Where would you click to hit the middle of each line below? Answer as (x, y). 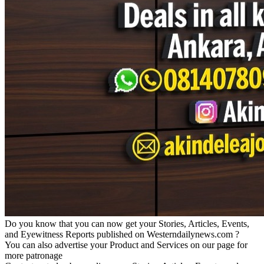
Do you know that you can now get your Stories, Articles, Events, (127, 223)
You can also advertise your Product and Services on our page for (126, 245)
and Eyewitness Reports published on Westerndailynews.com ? (122, 234)
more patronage (34, 255)
